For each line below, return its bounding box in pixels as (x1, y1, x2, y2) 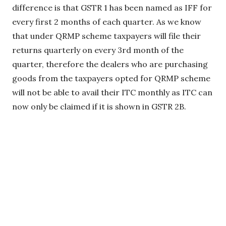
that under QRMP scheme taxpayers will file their (12, 31, 201, 41)
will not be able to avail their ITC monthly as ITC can (12, 87, 212, 97)
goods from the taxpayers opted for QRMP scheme (12, 73, 210, 83)
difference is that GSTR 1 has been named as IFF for (12, 3, 212, 13)
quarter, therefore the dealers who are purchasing (12, 59, 208, 69)
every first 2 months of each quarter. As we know (12, 17, 201, 27)
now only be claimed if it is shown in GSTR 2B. (12, 101, 186, 111)
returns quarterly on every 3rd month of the (12, 45, 184, 55)
